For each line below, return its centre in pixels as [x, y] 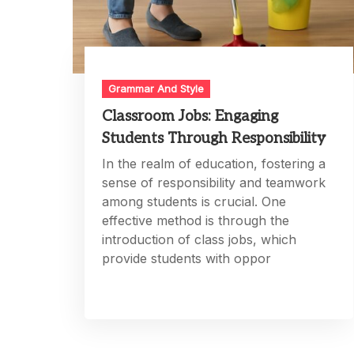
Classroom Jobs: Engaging [190, 117]
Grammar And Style [156, 89]
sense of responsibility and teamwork [213, 183]
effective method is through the [195, 221]
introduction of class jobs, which [199, 240]
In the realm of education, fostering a [213, 164]
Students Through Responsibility [213, 139]
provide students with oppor [186, 259]
